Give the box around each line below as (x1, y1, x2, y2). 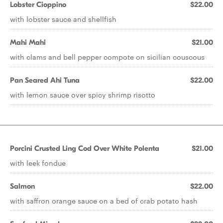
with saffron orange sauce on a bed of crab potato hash (10, 196, 198, 206)
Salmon (10, 182, 35, 191)
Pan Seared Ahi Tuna (10, 76, 80, 85)
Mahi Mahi (10, 38, 46, 47)
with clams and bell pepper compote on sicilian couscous (10, 52, 205, 62)
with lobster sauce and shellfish (10, 14, 116, 24)
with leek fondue (10, 158, 66, 168)
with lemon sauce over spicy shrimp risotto (10, 90, 155, 100)
